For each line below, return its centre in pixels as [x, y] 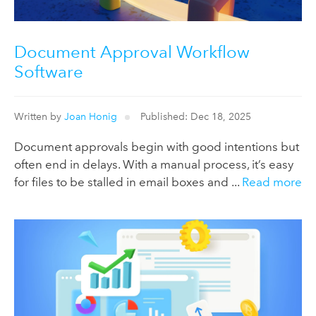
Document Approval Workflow [132, 51]
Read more [272, 182]
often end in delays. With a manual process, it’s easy [154, 165]
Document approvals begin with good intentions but [157, 147]
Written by [39, 117]
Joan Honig [91, 117]
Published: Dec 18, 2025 [194, 117]
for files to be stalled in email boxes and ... [128, 182]
